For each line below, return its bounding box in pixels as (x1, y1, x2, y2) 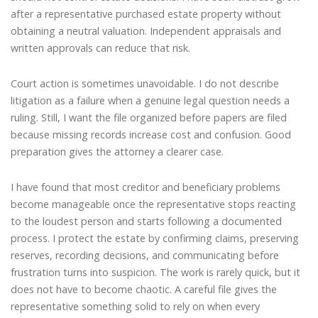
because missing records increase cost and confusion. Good (11, 127, 291, 141)
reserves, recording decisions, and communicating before (11, 248, 279, 262)
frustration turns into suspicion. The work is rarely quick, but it (11, 265, 300, 279)
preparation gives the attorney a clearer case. (11, 144, 224, 158)
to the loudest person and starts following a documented (11, 214, 282, 228)
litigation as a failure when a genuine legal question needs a (11, 93, 290, 107)
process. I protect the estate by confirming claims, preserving (11, 231, 299, 245)
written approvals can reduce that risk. (11, 41, 190, 55)
